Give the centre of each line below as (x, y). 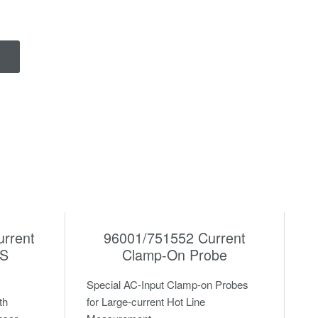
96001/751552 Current (174, 237)
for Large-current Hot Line (146, 301)
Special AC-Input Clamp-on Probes (167, 284)
